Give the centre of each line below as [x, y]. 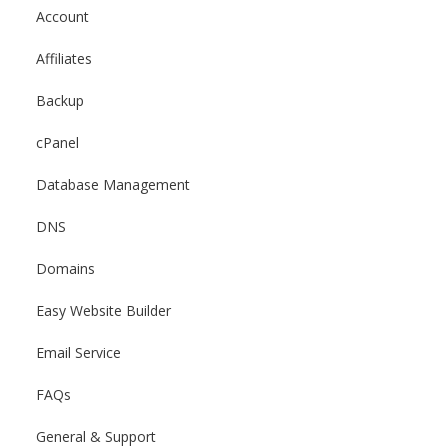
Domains [65, 268]
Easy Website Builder [103, 310]
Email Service [78, 352]
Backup [60, 100]
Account [62, 16]
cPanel [57, 142]
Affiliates [64, 58]
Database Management [113, 184]
